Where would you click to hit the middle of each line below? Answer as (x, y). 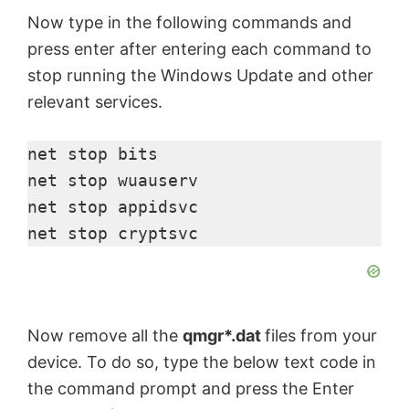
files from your (321, 336)
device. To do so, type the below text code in (202, 362)
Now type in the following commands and (189, 23)
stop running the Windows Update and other (200, 76)
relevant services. (95, 102)
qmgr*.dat (224, 336)
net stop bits (93, 154)
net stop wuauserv (113, 181)
